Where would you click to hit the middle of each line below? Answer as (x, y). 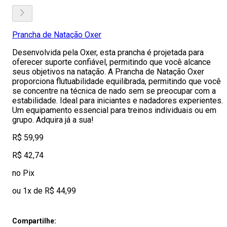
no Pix (23, 173)
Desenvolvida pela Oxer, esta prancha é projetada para (108, 52)
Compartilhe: (34, 221)
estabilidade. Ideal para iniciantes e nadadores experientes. (118, 101)
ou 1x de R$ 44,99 (44, 191)
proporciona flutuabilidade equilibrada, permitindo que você (117, 81)
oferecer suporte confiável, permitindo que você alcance (111, 62)
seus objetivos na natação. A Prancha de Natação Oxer (108, 72)
